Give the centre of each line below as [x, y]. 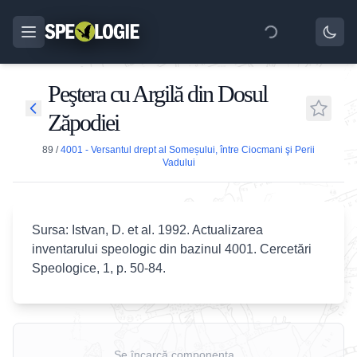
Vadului [178, 163]
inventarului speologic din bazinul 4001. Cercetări [172, 249]
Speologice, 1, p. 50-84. [99, 268]
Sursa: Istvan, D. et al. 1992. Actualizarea [147, 230]
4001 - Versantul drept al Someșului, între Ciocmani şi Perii [188, 150]
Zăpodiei [83, 122]
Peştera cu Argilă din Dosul [157, 94]
